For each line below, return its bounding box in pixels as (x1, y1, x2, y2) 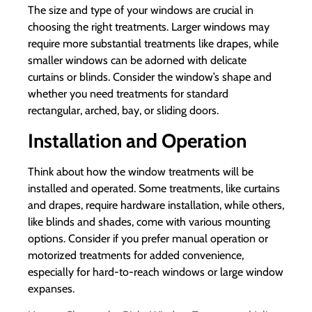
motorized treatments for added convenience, (28, 248, 244, 262)
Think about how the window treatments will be (28, 164, 253, 178)
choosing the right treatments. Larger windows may (28, 20, 270, 34)
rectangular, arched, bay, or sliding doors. (28, 104, 219, 118)
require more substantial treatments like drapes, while (28, 37, 279, 51)
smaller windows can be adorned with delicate (28, 54, 247, 68)
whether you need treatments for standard (28, 87, 228, 101)
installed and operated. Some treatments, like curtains (28, 181, 280, 195)
